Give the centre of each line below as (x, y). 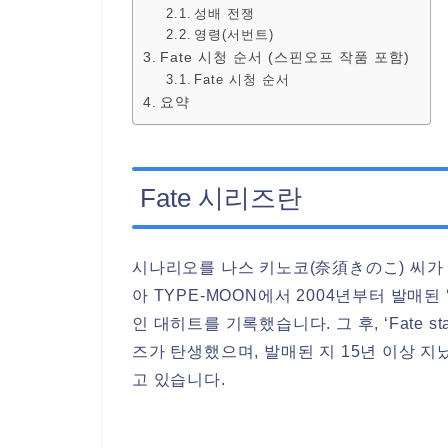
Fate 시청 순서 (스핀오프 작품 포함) (284, 57)
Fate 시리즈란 (221, 197)
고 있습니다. (179, 380)
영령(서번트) (234, 35)
